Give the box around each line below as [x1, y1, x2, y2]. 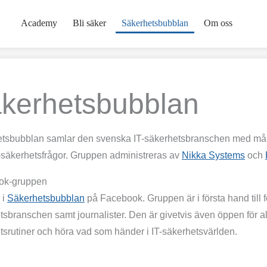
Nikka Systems [182, 150, 245, 160]
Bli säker [73, 17, 106, 28]
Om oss [204, 17, 232, 28]
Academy [21, 17, 57, 28]
